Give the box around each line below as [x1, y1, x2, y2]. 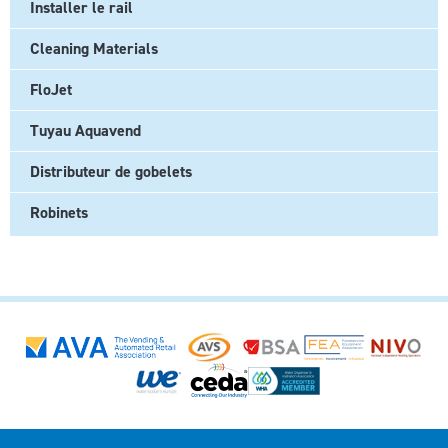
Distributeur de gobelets [30, 160, 192, 182]
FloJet [30, 78, 72, 100]
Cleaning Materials [30, 37, 158, 59]
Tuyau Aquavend [30, 119, 141, 141]
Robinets [30, 201, 88, 223]
